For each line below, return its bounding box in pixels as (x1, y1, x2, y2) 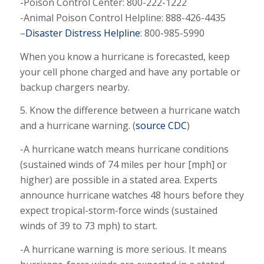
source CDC (135, 119, 187, 133)
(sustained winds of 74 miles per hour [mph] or (19, 157, 227, 171)
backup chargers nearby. (19, 80, 130, 94)
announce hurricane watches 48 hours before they (19, 188, 244, 202)
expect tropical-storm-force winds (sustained (19, 203, 217, 217)
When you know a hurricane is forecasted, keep (19, 49, 230, 63)
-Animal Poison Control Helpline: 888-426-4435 (19, 11, 226, 25)
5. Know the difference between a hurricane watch (19, 104, 240, 117)
